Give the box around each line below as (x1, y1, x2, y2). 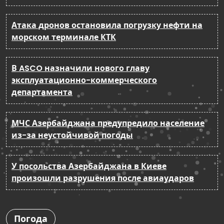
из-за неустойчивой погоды (11, 129, 133, 141)
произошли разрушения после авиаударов (11, 172, 194, 184)
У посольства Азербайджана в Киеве (11, 160, 166, 172)
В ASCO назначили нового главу (11, 62, 149, 74)
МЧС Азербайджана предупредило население (11, 117, 204, 129)
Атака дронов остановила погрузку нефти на (11, 19, 202, 31)
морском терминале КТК (11, 31, 116, 43)
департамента (11, 86, 72, 98)
